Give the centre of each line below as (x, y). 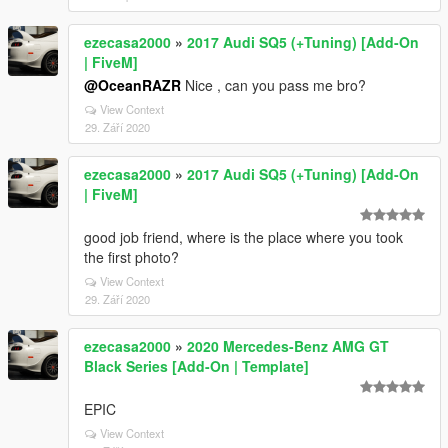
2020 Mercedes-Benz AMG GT (288, 345)
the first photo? (131, 256)
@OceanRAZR (132, 84)
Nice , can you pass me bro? (273, 84)
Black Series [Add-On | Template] (196, 365)
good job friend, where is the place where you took (243, 236)
